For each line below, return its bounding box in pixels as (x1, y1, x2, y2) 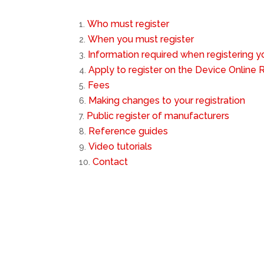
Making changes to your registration (88, 94, 246, 106)
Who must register (87, 18, 170, 29)
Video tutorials (88, 140, 153, 152)
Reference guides (88, 125, 169, 137)
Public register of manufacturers (87, 110, 230, 121)
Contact (93, 156, 128, 167)
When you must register (88, 33, 194, 45)
